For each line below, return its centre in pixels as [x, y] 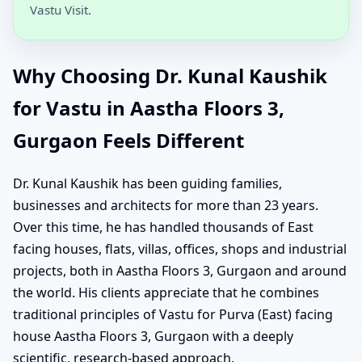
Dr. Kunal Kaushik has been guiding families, [147, 184]
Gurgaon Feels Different [128, 141]
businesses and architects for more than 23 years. [166, 206]
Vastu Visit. [61, 10]
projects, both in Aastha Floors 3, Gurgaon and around [180, 271]
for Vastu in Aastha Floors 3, [149, 108]
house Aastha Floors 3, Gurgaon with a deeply [153, 337]
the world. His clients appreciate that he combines [166, 293]
